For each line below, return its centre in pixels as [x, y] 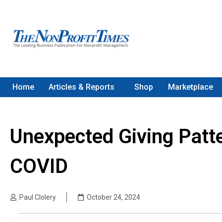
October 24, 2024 [113, 197]
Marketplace [190, 87]
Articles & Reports [82, 87]
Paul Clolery [38, 197]
